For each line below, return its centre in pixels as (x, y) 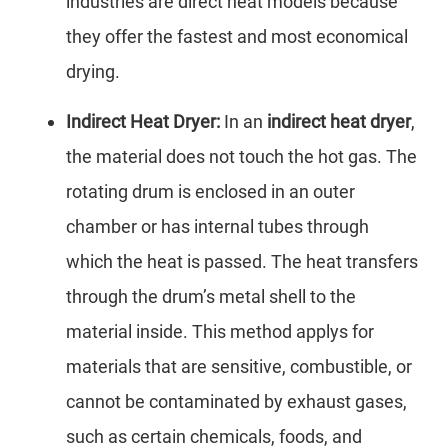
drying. (93, 72)
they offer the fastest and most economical (237, 37)
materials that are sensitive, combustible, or (239, 367)
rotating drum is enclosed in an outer (210, 192)
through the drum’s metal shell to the (211, 297)
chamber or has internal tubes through (217, 227)
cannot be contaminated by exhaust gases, (236, 402)
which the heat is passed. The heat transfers (242, 262)
